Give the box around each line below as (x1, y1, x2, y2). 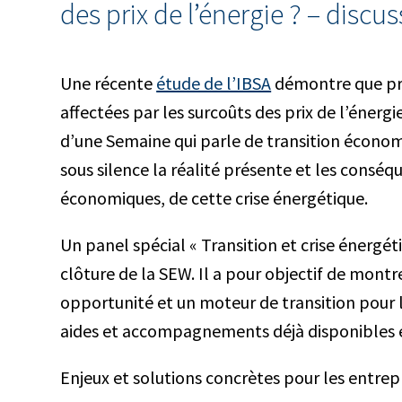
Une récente (60, 71, 157, 94)
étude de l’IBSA (156, 71, 272, 94)
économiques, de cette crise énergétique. (60, 186, 369, 209)
